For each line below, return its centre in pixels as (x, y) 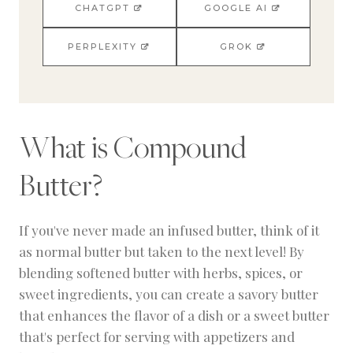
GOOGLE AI (236, 8)
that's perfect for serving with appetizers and (157, 337)
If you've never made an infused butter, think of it (169, 230)
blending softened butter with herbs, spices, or (161, 273)
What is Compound (132, 147)
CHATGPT (102, 8)
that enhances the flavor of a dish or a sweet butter (174, 316)
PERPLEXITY (102, 47)
